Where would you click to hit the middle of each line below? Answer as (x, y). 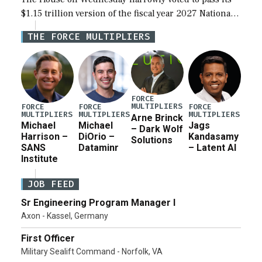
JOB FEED (51, 184)
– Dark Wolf (157, 129)
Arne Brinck (157, 118)
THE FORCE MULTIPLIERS (89, 36)
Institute (39, 159)
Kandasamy (213, 137)
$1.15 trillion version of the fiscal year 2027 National (127, 13)
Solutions (151, 140)
